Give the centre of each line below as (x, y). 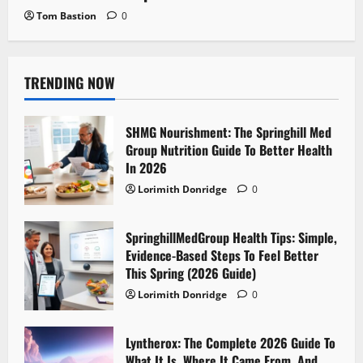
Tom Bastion (66, 15)
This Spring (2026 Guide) (191, 273)
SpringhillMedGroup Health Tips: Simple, (231, 237)
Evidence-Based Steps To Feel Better (222, 255)
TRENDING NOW (70, 82)
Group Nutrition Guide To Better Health (229, 149)
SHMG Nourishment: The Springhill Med (228, 132)
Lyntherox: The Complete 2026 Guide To (231, 342)
